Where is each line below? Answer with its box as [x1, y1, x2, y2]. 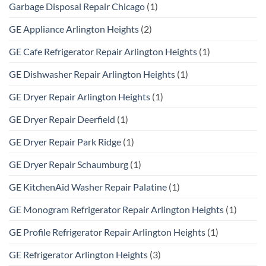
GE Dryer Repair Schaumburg [9, 159, 128, 170]
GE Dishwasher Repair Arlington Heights [9, 68, 175, 80]
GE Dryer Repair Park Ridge [9, 136, 121, 148]
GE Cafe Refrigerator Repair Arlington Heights [9, 46, 197, 58]
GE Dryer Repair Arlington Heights [9, 91, 150, 103]
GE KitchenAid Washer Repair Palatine [9, 181, 167, 193]
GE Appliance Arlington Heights [9, 23, 139, 35]
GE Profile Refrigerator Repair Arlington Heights [9, 226, 205, 238]
